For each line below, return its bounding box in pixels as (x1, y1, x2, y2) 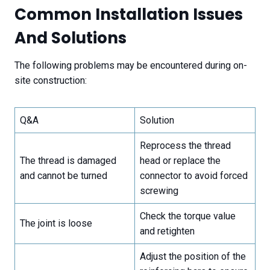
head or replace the (140, 155, 221, 167)
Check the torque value (140, 210, 236, 222)
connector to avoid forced (140, 170, 248, 182)
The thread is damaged (20, 155, 116, 167)
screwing (140, 185, 178, 197)
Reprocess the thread (140, 140, 231, 152)
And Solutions (14, 27, 127, 49)
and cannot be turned (20, 170, 107, 182)
